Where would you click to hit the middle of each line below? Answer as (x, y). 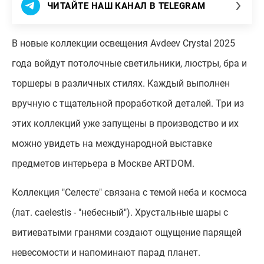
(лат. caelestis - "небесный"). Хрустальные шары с (120, 212)
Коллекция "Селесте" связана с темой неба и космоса (129, 192)
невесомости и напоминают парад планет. (106, 253)
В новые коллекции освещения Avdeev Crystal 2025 (123, 43)
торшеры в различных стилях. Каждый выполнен (121, 83)
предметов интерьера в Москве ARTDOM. (103, 164)
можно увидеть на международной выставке (112, 143)
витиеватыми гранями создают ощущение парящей (127, 232)
